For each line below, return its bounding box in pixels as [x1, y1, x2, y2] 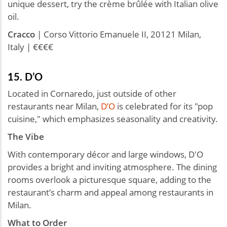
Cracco [8, 28, 35, 40]
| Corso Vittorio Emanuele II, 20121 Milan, [35, 28, 201, 40]
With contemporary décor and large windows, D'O [8, 148, 203, 160]
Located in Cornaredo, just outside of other [8, 87, 176, 99]
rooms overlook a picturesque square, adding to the [8, 173, 211, 185]
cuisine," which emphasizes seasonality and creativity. [8, 112, 218, 125]
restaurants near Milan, [8, 100, 101, 112]
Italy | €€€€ [8, 41, 53, 53]
